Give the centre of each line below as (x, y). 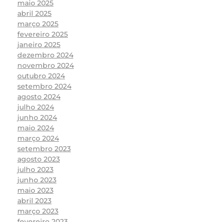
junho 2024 (37, 118)
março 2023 (38, 211)
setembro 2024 (44, 86)
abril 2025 (34, 14)
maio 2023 (35, 191)
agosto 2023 (39, 159)
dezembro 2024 (45, 55)
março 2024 (38, 139)
